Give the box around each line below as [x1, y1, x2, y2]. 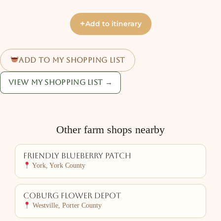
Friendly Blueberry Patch [23, 151, 131, 160]
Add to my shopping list [19, 55, 125, 64]
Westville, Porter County [31, 201, 102, 209]
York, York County [31, 161, 86, 169]
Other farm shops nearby [56, 123, 165, 136]
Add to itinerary [85, 19, 142, 28]
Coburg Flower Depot [23, 191, 121, 200]
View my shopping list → [8, 78, 112, 86]
